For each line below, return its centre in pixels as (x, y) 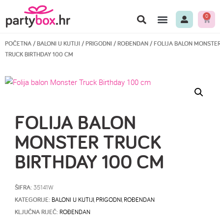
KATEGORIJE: (32, 200)
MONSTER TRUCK (88, 142)
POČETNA (18, 43)
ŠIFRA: (24, 187)
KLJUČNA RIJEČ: (36, 212)
